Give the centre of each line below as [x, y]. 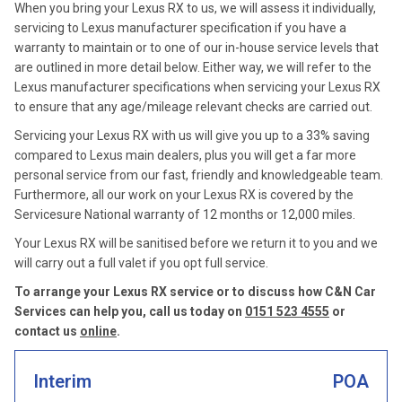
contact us [47, 331]
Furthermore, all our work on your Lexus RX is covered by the [184, 195]
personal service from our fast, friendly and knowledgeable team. [199, 175]
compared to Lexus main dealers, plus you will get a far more [185, 155]
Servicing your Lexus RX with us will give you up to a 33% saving [192, 135]
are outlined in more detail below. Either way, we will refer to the [193, 67]
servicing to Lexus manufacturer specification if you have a [180, 28]
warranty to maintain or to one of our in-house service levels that [197, 48]
